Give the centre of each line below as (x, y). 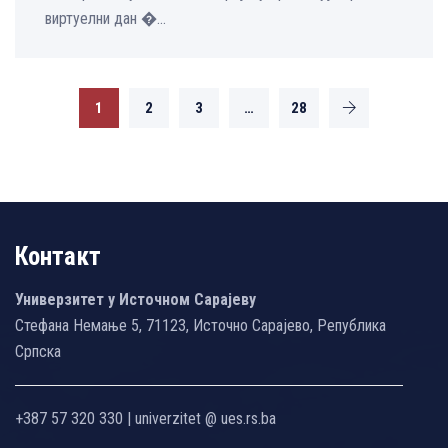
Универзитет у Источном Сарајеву (135, 299)
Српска (38, 351)
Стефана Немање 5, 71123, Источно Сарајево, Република (200, 325)
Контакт (58, 256)
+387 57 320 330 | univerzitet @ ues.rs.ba (145, 418)
